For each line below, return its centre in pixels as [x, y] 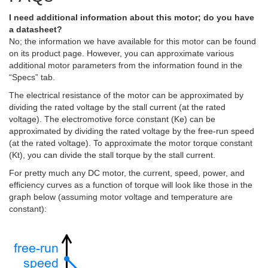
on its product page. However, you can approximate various [121, 53]
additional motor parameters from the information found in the [126, 65]
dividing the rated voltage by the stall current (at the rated [117, 107]
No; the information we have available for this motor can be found [133, 41]
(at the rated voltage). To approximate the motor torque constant [131, 143]
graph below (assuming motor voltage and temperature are [121, 197]
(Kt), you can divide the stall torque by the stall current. [112, 155]
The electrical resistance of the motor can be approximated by [126, 95]
